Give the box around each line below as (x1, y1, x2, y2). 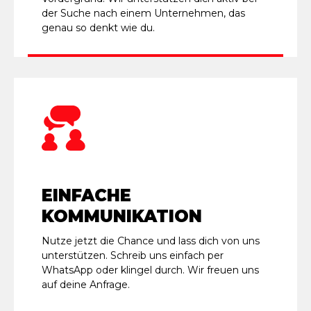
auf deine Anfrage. (42, 278, 130, 291)
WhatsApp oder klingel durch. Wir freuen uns (42, 263, 259, 276)
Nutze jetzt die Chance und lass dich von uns (42, 234, 260, 247)
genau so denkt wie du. (42, 21, 155, 34)
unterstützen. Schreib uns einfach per (42, 249, 224, 262)
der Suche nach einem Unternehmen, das (42, 6, 245, 19)
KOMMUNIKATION (42, 205, 202, 226)
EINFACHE (42, 185, 131, 205)
